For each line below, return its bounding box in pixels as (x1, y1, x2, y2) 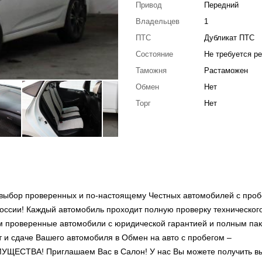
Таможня (135, 65, 167, 75)
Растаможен (204, 65, 249, 75)
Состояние (135, 49, 173, 58)
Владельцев (135, 16, 180, 26)
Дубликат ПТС (204, 33, 255, 42)
